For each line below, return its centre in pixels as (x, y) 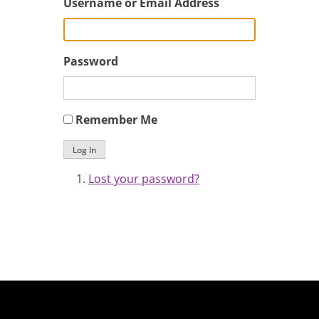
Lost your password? (144, 178)
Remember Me (116, 119)
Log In (84, 150)
